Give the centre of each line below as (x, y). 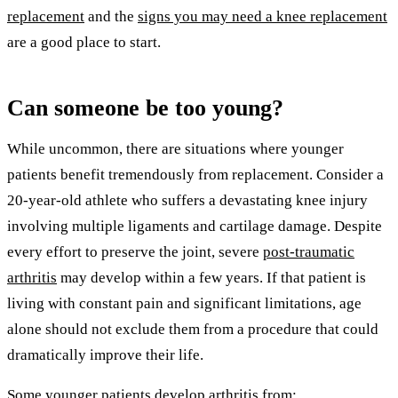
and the (111, 16)
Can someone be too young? (145, 107)
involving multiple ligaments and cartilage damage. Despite (195, 226)
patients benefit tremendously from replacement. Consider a (195, 174)
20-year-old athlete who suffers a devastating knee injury (187, 200)
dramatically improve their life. (105, 354)
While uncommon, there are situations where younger (175, 148)
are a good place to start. (84, 42)
